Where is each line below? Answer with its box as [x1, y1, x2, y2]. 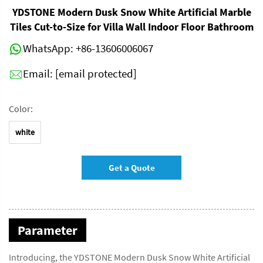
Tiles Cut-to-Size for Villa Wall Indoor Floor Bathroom [9, 19, 254, 33]
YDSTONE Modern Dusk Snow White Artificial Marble [12, 5, 251, 19]
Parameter [18, 221, 77, 238]
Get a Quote [108, 161, 155, 173]
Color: [9, 102, 33, 114]
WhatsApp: [23, 41, 76, 55]
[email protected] [55, 66, 137, 80]
